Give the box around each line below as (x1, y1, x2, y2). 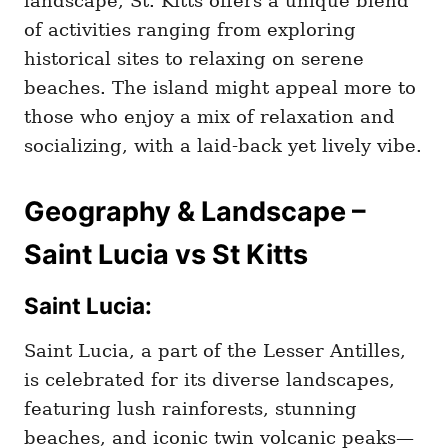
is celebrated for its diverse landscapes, (24, 369, 395, 391)
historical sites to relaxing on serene (24, 48, 364, 70)
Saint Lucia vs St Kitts (24, 238, 308, 272)
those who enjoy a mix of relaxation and (24, 106, 395, 128)
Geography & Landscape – (24, 195, 366, 229)
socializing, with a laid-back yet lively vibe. (24, 135, 422, 157)
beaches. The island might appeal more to (24, 77, 416, 99)
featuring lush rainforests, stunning (24, 398, 357, 420)
